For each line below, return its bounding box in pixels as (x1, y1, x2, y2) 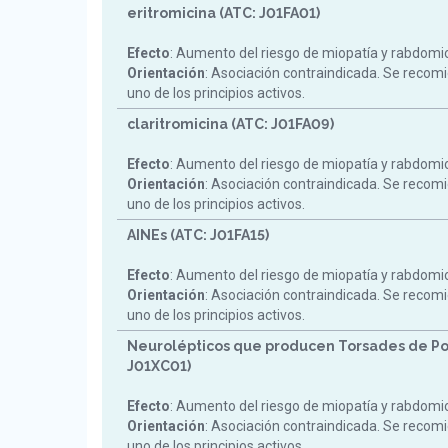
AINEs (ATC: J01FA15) (127, 227, 269, 243)
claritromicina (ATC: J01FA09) (127, 116, 334, 132)
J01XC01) (127, 358, 191, 374)
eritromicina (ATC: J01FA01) (127, 5, 320, 21)
